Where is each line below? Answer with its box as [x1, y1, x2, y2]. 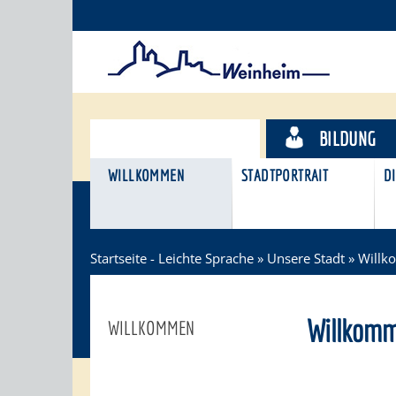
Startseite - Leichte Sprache [90, 249, 254, 267]
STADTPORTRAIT [241, 166, 329, 185]
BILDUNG [318, 127, 377, 149]
